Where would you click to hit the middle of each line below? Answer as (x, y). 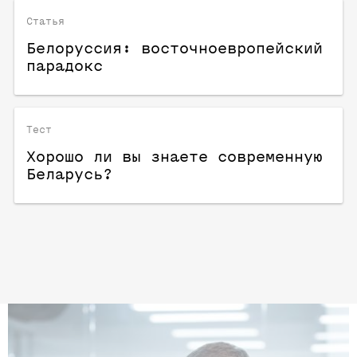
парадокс (65, 67)
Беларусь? (69, 175)
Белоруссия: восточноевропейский (175, 49)
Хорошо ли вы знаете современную (175, 157)
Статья (45, 22)
